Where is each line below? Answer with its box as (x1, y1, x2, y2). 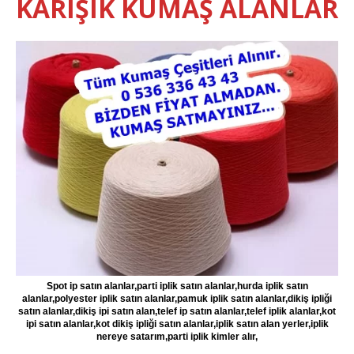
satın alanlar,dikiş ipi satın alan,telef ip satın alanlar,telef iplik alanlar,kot (18, 306, 336, 318)
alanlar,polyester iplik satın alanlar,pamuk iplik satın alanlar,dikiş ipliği (22, 293, 332, 305)
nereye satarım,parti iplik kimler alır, (96, 331, 258, 343)
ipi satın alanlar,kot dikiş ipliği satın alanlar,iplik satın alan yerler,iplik (25, 318, 329, 330)
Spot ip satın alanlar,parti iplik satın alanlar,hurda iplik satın (46, 281, 308, 292)
